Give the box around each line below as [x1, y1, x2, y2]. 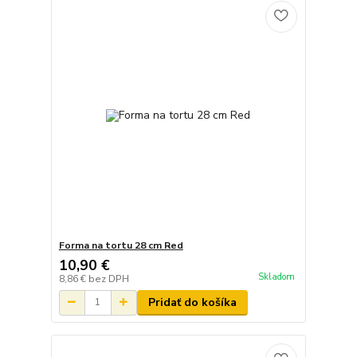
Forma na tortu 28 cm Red [58, 238, 183, 252]
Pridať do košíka [147, 294, 237, 310]
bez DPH [88, 272, 129, 285]
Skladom [257, 270, 295, 283]
